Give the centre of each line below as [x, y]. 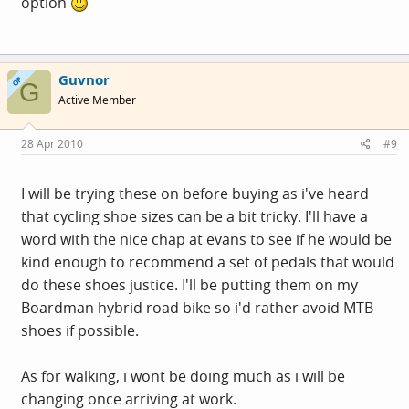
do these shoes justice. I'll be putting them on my [189, 284]
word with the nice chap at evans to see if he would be [206, 239]
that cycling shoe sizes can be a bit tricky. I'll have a [194, 216]
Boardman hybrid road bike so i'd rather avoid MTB [197, 307]
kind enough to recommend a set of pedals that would [208, 262]
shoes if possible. [80, 330]
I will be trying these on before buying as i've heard [195, 193]
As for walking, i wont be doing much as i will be [183, 376]
